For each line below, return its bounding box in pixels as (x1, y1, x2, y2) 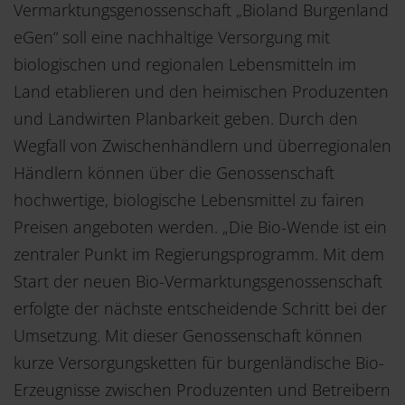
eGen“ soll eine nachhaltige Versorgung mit (14, 25, 330, 48)
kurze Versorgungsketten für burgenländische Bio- (14, 351, 384, 373)
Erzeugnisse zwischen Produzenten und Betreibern (14, 378, 391, 400)
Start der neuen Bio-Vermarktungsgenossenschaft (14, 269, 382, 292)
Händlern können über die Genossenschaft (14, 161, 334, 184)
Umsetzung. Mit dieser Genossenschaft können (14, 324, 363, 346)
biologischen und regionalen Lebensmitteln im (14, 52, 356, 75)
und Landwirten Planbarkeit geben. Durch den (14, 107, 358, 129)
